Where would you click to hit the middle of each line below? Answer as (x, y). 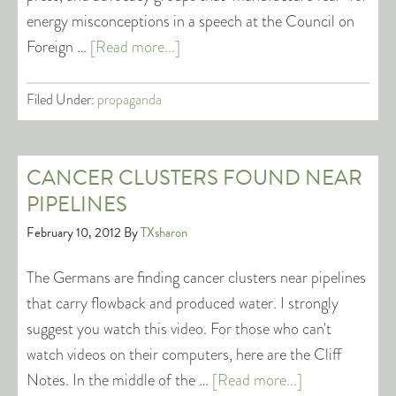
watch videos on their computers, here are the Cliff (184, 354)
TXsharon (164, 232)
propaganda (129, 99)
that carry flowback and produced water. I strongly (183, 303)
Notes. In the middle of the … (119, 380)
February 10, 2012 (74, 232)
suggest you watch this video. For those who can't (179, 329)
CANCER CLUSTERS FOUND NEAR (194, 178)
